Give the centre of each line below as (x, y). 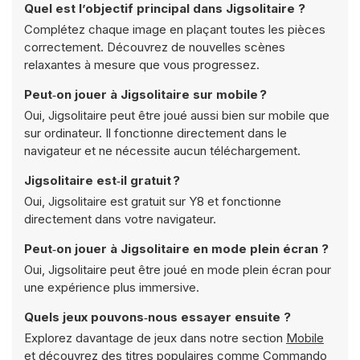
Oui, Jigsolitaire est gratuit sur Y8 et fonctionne (153, 201)
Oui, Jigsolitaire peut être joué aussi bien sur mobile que (177, 115)
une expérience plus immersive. (112, 287)
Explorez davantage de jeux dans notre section (155, 338)
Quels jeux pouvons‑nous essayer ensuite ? (157, 317)
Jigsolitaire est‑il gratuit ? (102, 180)
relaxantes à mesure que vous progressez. (142, 65)
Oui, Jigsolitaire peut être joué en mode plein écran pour (178, 270)
